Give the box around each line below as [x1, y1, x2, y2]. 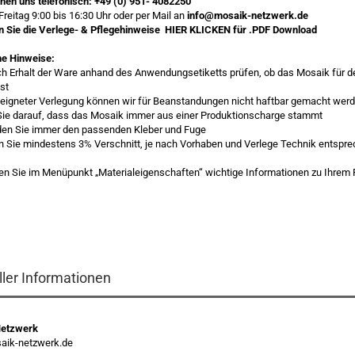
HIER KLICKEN [165, 24, 234, 36]
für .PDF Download [233, 24, 318, 36]
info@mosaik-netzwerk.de [187, 10, 309, 21]
